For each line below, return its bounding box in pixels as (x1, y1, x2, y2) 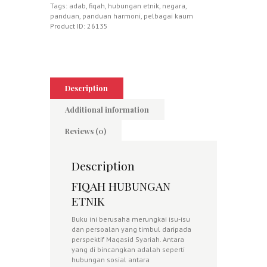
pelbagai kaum (144, 11, 193, 20)
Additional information (65, 104, 150, 114)
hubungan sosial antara (72, 254, 150, 264)
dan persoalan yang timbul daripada (72, 224, 191, 234)
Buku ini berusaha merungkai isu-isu (72, 214, 190, 223)
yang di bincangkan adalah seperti (72, 244, 185, 254)
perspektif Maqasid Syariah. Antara (72, 234, 184, 244)
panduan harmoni (82, 11, 141, 20)
